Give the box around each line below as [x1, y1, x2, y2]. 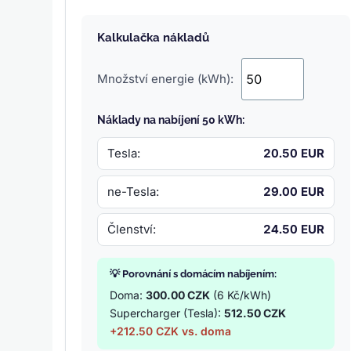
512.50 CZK [224, 306, 287, 320]
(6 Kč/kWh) [210, 288, 272, 302]
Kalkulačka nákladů [97, 31, 210, 45]
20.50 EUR [263, 146, 325, 161]
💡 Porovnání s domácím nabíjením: [110, 267, 277, 280]
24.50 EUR [263, 222, 325, 237]
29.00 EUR [263, 183, 325, 199]
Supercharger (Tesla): [110, 306, 225, 320]
